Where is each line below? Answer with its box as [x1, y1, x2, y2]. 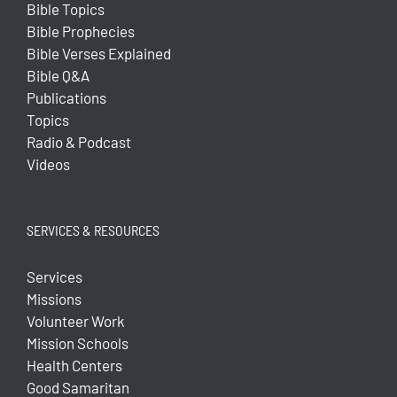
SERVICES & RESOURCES [27, 222, 160, 239]
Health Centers [27, 356, 122, 375]
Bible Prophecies [27, 22, 135, 41]
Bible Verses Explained [27, 44, 171, 63]
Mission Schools [27, 334, 128, 353]
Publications [27, 89, 106, 107]
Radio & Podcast [27, 133, 131, 152]
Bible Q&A [27, 66, 90, 85]
